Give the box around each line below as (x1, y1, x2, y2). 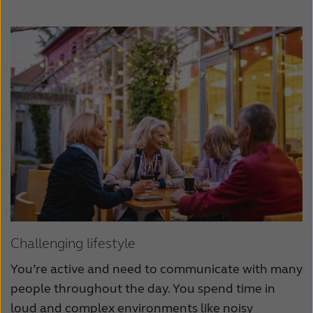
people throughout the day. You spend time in (10, 280, 275, 296)
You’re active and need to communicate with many (10, 261, 303, 277)
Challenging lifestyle (10, 234, 136, 252)
